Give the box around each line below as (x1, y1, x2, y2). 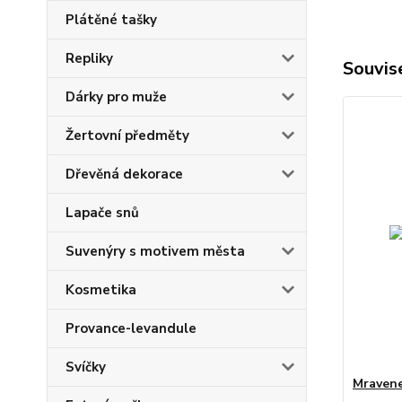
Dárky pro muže (66, 88, 167, 107)
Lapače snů (66, 204, 139, 223)
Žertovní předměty (66, 127, 189, 145)
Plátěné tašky (66, 11, 157, 30)
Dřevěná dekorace (66, 165, 183, 184)
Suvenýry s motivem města (66, 242, 245, 261)
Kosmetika (66, 281, 136, 300)
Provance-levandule (66, 319, 197, 338)
